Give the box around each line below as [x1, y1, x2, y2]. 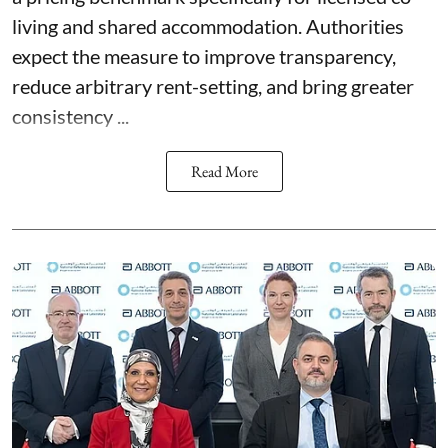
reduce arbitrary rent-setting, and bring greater [12, 73, 414, 98]
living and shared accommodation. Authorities [12, 13, 404, 38]
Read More [190, 160, 258, 182]
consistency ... [12, 103, 129, 128]
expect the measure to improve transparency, [12, 43, 396, 68]
